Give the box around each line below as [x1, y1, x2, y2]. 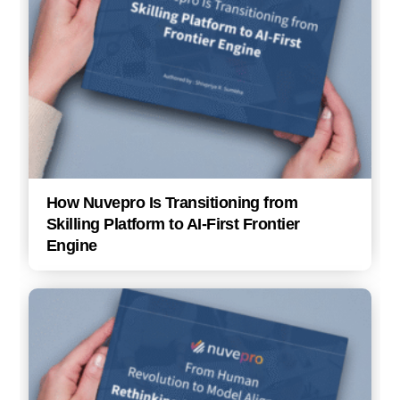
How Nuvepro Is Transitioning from [46, 194, 298, 212]
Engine [46, 237, 97, 255]
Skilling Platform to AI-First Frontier [46, 215, 300, 234]
